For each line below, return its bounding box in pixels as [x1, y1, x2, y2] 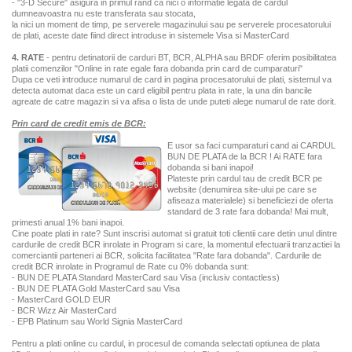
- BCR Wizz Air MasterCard [12, 306, 116, 315]
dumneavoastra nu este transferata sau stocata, [12, 9, 196, 18]
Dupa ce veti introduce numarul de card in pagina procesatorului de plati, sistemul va [12, 75, 332, 84]
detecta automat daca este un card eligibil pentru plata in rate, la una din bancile [12, 86, 312, 95]
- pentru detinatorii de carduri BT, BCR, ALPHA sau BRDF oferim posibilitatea [44, 53, 336, 62]
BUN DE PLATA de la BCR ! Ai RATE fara [167, 152, 322, 161]
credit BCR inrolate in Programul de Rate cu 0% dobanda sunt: [12, 262, 249, 271]
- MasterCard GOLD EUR [12, 295, 111, 304]
